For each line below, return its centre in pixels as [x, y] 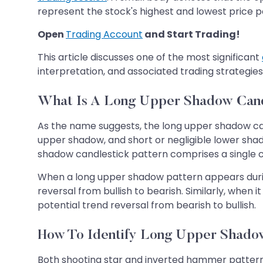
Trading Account [104, 34]
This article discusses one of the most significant [150, 57]
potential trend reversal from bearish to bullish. [147, 205]
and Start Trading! [191, 34]
